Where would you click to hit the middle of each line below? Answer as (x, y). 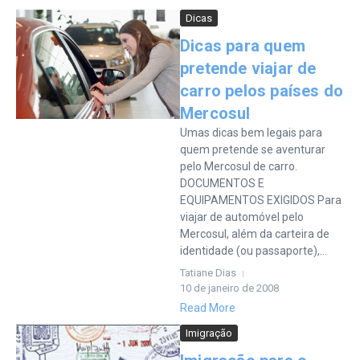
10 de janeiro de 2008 (229, 288)
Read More (208, 308)
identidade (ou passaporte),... (254, 251)
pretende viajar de (248, 68)
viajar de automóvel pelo (242, 217)
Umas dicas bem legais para (251, 133)
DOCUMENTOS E (222, 183)
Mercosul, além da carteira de (255, 234)
